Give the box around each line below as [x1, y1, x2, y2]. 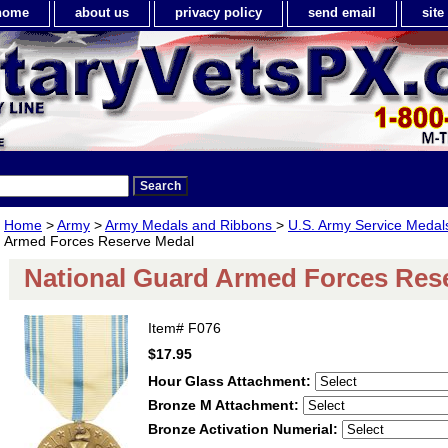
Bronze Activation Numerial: [148, 421, 342, 437]
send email [308, 5, 376, 20]
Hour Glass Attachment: [148, 373, 315, 389]
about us [75, 5, 129, 20]
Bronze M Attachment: [148, 397, 303, 413]
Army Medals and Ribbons [105, 217, 276, 233]
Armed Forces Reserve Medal [4, 233, 194, 249]
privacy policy [175, 5, 262, 20]
